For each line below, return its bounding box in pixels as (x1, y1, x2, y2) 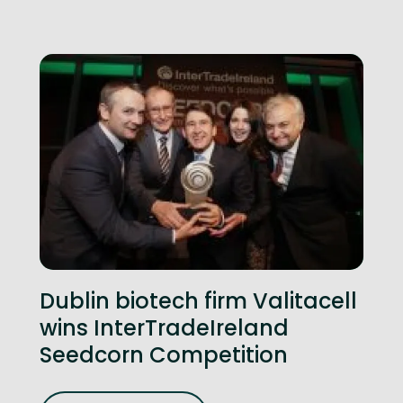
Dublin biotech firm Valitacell (40, 286, 357, 316)
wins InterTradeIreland (40, 313, 289, 343)
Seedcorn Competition (40, 340, 288, 370)
